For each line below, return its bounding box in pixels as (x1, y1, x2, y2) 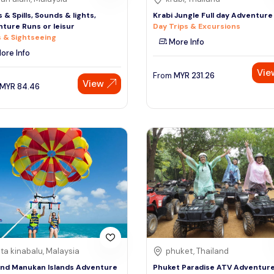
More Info (167, 36, 204, 47)
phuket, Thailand (166, 246, 229, 257)
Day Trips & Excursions (153, 21, 240, 31)
